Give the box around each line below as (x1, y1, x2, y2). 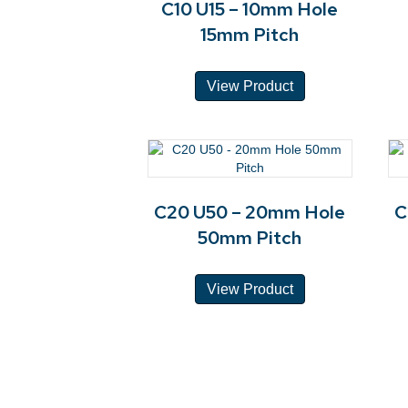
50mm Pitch (198, 226, 302, 250)
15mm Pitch (200, 23, 300, 47)
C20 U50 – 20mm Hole (154, 200, 346, 225)
